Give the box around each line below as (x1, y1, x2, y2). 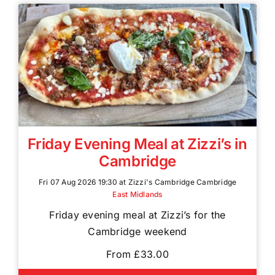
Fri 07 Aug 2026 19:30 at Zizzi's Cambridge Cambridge (38, 177, 237, 187)
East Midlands (112, 189, 163, 199)
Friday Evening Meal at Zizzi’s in (28, 134, 247, 153)
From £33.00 (106, 247, 169, 260)
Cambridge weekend (88, 225, 187, 238)
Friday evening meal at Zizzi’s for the (49, 208, 226, 221)
